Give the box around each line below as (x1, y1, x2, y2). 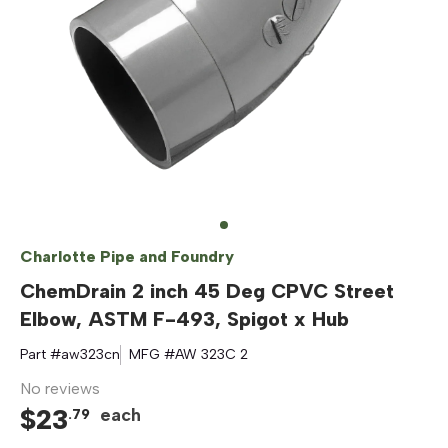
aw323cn (61, 346, 120, 363)
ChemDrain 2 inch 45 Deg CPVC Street (20, 279, 394, 303)
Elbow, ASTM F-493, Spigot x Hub (20, 307, 349, 331)
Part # (20, 346, 61, 363)
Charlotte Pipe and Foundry (20, 247, 234, 266)
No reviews (20, 379, 100, 398)
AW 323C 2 (175, 346, 248, 363)
